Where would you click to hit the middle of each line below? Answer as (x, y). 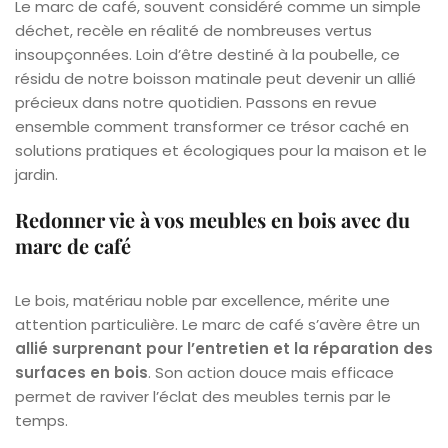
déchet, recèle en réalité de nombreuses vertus (193, 30)
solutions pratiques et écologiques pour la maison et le (221, 150)
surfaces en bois (81, 372)
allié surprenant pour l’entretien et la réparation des (224, 348)
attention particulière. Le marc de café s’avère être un (217, 324)
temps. (41, 420)
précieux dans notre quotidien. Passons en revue (196, 102)
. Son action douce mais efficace (271, 372)
